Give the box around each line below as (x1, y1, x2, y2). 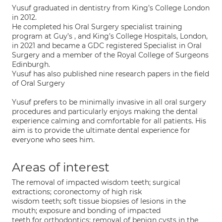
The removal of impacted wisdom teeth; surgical (12, 178, 180, 187)
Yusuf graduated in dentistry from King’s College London (12, 3, 210, 12)
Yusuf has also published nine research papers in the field (12, 69, 209, 78)
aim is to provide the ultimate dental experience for (12, 126, 190, 135)
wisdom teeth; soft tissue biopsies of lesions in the (12, 197, 186, 206)
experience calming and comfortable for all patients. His (12, 116, 206, 125)
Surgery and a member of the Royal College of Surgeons (12, 51, 209, 59)
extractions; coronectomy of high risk (12, 187, 142, 196)
